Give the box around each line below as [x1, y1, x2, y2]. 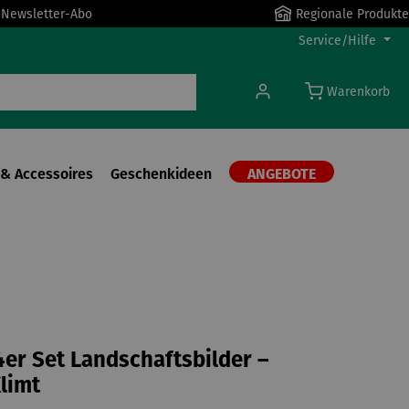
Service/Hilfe [299, 33, 377, 48]
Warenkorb [327, 84, 390, 100]
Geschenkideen [110, 165, 212, 183]
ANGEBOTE [246, 165, 316, 183]
